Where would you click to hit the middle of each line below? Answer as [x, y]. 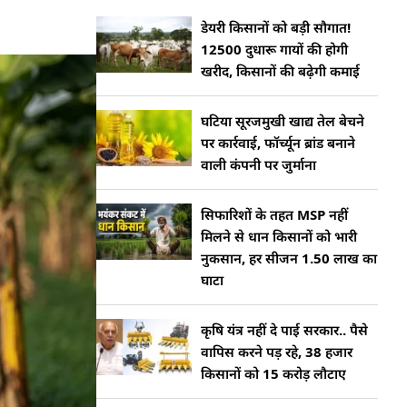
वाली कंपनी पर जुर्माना [258, 164]
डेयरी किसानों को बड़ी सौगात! [276, 27]
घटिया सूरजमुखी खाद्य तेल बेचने [283, 121]
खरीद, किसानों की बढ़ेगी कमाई [280, 71]
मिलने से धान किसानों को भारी [279, 236]
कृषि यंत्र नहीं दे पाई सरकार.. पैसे [284, 330]
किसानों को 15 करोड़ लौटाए [273, 373]
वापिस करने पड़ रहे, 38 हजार [277, 352]
